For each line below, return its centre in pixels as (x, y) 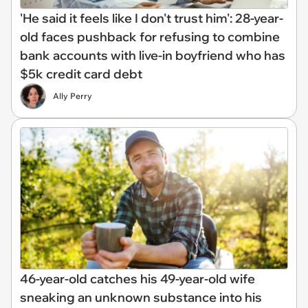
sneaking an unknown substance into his (141, 297)
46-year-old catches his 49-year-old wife (137, 279)
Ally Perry (73, 96)
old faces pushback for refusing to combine (150, 37)
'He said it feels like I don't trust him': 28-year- (152, 19)
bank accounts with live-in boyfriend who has (153, 56)
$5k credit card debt (81, 74)
